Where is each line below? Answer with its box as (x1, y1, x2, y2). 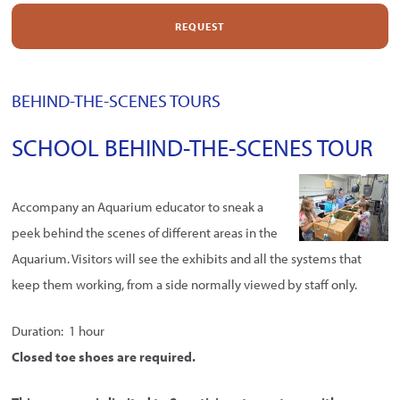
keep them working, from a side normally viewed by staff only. (12, 276, 358, 294)
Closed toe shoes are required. (12, 347, 196, 365)
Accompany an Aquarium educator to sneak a (12, 198, 264, 216)
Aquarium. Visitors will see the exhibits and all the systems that (12, 250, 362, 268)
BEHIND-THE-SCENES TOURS (12, 88, 221, 112)
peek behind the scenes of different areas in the (12, 224, 279, 242)
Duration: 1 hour (12, 321, 105, 339)
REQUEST (175, 19, 225, 33)
